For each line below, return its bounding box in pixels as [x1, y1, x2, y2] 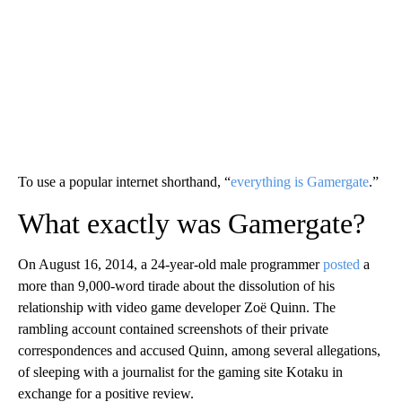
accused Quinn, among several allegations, [140, 342, 380, 358]
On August [18, 256, 80, 272]
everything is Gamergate [231, 173, 369, 189]
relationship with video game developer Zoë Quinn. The [18, 299, 336, 315]
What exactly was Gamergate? [18, 206, 365, 240]
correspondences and [18, 342, 136, 358]
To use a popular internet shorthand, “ [18, 173, 231, 189]
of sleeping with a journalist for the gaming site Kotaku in [18, 363, 343, 380]
